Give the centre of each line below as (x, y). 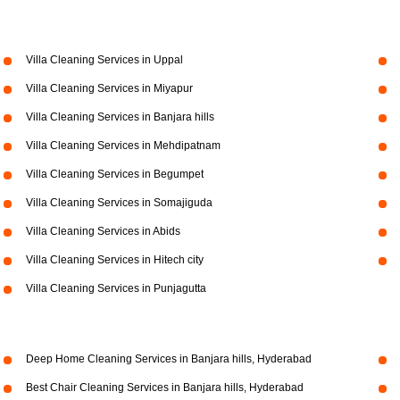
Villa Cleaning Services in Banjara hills (120, 117)
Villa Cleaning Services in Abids (103, 231)
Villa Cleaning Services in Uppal (104, 60)
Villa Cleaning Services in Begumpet (114, 174)
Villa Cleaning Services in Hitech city (114, 260)
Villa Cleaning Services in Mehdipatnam (123, 146)
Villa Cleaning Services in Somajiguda (119, 203)
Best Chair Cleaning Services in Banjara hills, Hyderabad (164, 387)
